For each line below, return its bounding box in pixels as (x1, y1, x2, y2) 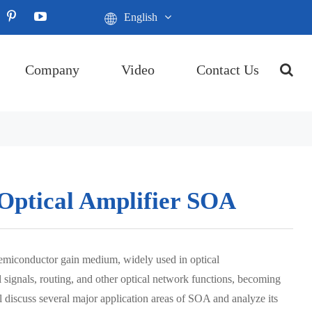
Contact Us (196, 62, 260, 77)
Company (25, 62, 80, 77)
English (124, 11, 158, 24)
